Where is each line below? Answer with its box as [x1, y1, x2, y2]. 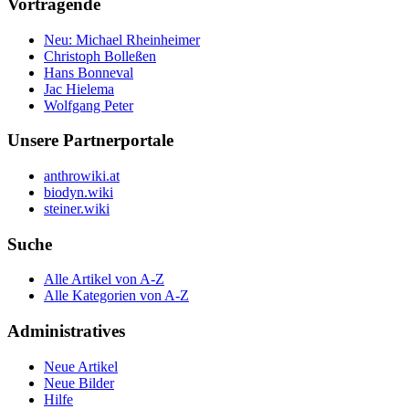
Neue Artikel [44, 358, 118, 374]
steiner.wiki [44, 200, 110, 216]
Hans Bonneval [44, 64, 133, 80]
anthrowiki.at [44, 167, 120, 184]
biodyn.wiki [44, 184, 113, 200]
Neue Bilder [44, 374, 114, 391]
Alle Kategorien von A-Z [44, 288, 189, 304]
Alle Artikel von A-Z [44, 271, 164, 288]
